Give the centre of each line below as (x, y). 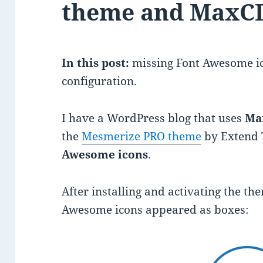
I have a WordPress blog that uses (154, 118)
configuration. (100, 81)
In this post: (96, 63)
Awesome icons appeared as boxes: (155, 210)
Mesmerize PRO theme (142, 136)
